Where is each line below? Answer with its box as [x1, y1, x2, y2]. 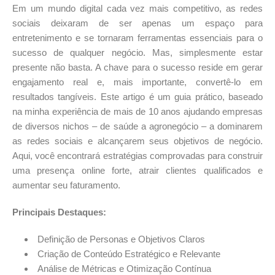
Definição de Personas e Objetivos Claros [37, 234, 205, 245]
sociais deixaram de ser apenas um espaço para [12, 18, 263, 29]
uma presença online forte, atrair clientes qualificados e [12, 165, 263, 176]
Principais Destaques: [12, 207, 106, 218]
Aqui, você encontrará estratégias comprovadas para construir [12, 150, 263, 161]
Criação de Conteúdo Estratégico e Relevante [37, 249, 220, 260]
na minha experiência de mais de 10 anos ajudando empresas [12, 106, 263, 117]
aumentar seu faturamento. [12, 180, 120, 191]
